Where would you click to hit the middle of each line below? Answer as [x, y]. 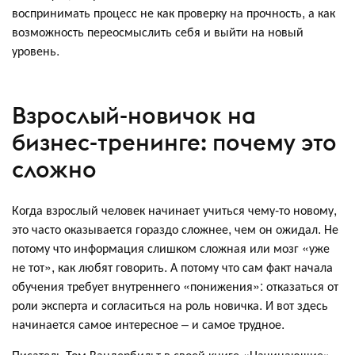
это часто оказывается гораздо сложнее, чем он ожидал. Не [175, 229]
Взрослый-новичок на [134, 115]
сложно [54, 169]
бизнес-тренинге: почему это [174, 142]
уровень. [36, 51]
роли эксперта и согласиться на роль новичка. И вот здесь [170, 305]
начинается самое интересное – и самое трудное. [148, 324]
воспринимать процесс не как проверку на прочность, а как [174, 13]
